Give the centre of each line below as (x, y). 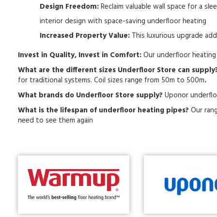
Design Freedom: (69, 7)
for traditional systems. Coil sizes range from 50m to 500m (111, 80)
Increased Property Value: (85, 36)
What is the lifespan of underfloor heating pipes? (103, 110)
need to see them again (55, 121)
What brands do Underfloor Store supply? (90, 95)
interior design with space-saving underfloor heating (123, 21)
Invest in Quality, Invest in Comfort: (80, 55)
